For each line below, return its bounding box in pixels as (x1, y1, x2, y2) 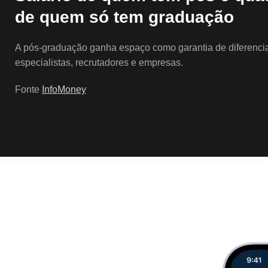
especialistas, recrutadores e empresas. (15, 57, 183, 68)
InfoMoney (42, 84, 86, 95)
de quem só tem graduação (15, 8, 234, 26)
